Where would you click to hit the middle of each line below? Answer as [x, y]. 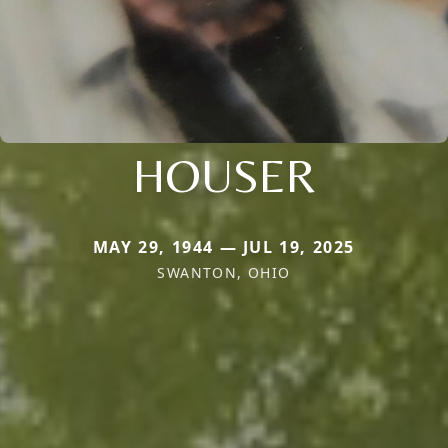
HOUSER [224, 174]
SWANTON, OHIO [224, 272]
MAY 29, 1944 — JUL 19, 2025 [224, 246]
